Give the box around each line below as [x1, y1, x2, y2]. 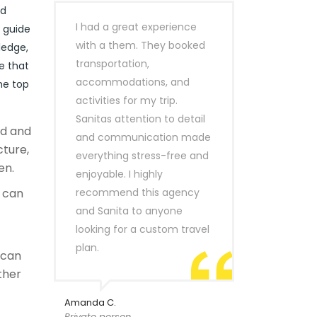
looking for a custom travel [76, 222, 209, 236]
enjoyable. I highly [76, 167, 163, 181]
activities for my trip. [76, 93, 178, 108]
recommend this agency [76, 185, 200, 200]
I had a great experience [76, 20, 197, 34]
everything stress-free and [76, 149, 209, 163]
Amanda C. [64, 296, 116, 309]
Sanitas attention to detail [76, 112, 205, 126]
